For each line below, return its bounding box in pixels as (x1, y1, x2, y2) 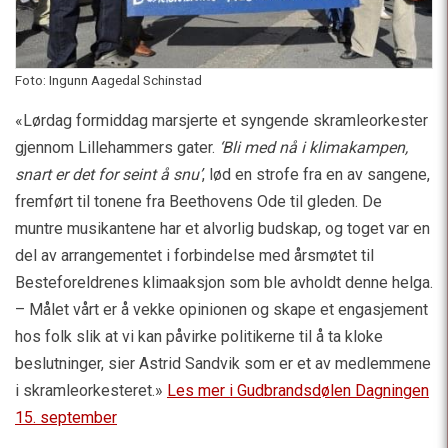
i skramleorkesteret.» (15, 380, 167, 400)
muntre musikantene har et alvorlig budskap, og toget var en (15, 218, 430, 238)
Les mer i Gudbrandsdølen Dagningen (167, 380, 429, 400)
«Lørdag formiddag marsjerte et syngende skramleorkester (15, 110, 428, 130)
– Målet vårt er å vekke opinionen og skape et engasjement (15, 299, 428, 319)
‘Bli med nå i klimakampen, (219, 137, 408, 157)
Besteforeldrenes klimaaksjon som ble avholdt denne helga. (15, 272, 433, 292)
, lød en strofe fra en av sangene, (202, 164, 430, 184)
